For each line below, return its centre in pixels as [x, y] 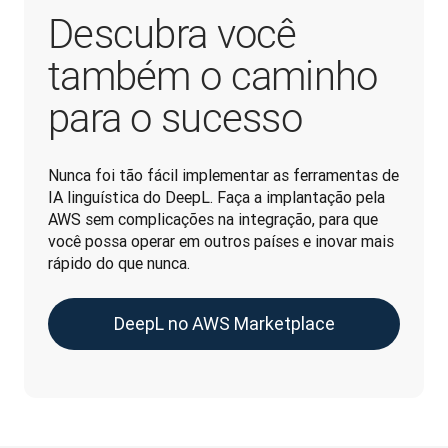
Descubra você [172, 34]
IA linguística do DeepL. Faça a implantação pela [216, 197]
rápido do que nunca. [119, 263]
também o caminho [213, 76]
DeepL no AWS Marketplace [224, 323]
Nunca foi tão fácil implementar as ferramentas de [223, 175]
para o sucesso [175, 118]
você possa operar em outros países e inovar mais [221, 241]
